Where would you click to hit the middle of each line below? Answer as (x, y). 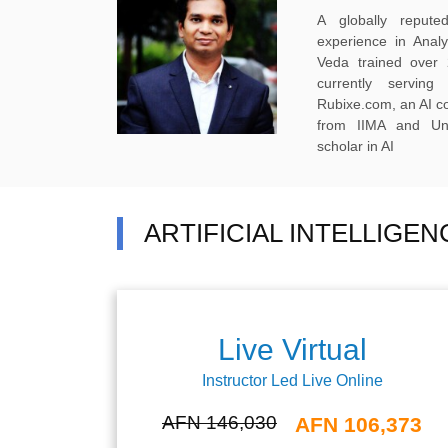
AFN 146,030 (219, 422)
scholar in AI (355, 146)
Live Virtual (292, 349)
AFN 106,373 (358, 424)
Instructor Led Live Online (292, 380)
